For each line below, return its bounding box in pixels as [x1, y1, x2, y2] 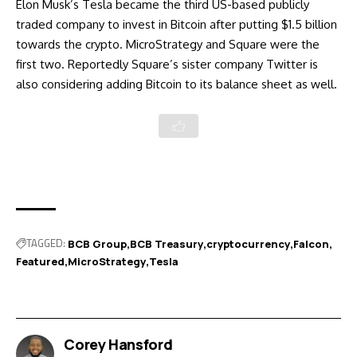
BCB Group [68, 236, 127, 251]
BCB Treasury [130, 236, 203, 251]
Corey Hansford [64, 334, 173, 354]
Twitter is [266, 56, 318, 72]
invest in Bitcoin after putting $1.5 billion [123, 16, 337, 32]
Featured [16, 253, 65, 269]
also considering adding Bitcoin [16, 76, 182, 92]
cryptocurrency [206, 236, 290, 251]
